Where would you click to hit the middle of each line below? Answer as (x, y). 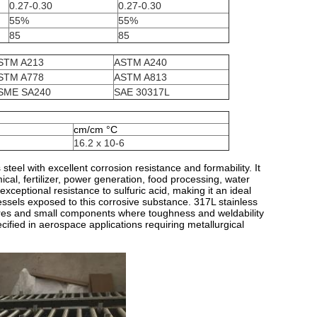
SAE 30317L (142, 92)
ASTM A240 (140, 62)
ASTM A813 (140, 77)
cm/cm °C (96, 129)
